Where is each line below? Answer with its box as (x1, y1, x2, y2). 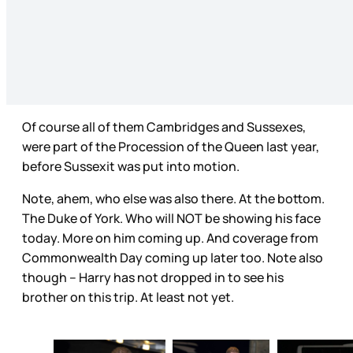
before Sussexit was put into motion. (22, 158, 242, 176)
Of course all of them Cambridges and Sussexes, (22, 118, 306, 136)
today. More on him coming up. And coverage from (22, 229, 318, 247)
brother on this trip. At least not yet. (22, 288, 236, 307)
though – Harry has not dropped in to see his (22, 269, 284, 287)
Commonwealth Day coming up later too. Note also (22, 249, 323, 267)
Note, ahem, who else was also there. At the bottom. (22, 190, 325, 208)
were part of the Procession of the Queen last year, (22, 138, 319, 156)
